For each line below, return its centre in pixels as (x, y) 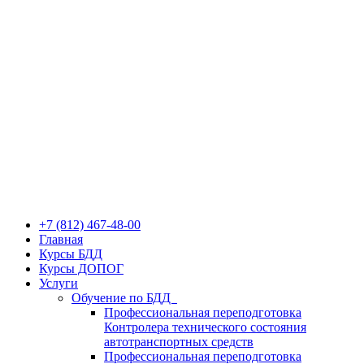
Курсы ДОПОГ (81, 269)
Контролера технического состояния (205, 327)
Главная (61, 239)
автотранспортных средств (179, 342)
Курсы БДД (71, 254)
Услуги (58, 283)
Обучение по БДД (124, 298)
